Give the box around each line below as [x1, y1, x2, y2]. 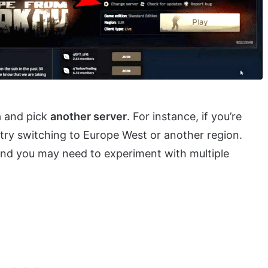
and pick [1, 109, 50, 123]
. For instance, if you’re [127, 109, 242, 123]
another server [50, 109, 127, 123]
